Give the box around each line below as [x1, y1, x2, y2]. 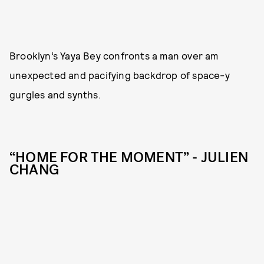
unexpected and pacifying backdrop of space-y [9, 69, 230, 81]
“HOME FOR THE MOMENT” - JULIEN [9, 148, 249, 167]
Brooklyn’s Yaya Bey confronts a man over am [9, 49, 219, 61]
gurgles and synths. [9, 88, 101, 100]
